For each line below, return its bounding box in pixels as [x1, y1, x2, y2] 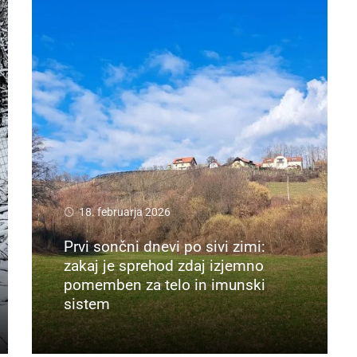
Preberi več [64, 324, 126, 339]
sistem [64, 294, 111, 313]
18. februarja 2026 [79, 205, 171, 219]
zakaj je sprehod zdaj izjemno [64, 256, 265, 275]
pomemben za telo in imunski [64, 275, 266, 294]
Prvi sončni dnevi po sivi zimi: [64, 237, 266, 256]
